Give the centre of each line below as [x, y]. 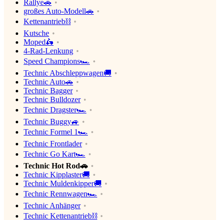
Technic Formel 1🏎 [56, 132]
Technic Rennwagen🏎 [60, 194]
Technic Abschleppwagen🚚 [68, 73]
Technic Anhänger [52, 206]
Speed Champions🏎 [57, 61]
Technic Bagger [48, 91]
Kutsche [36, 33]
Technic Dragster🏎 [55, 110]
